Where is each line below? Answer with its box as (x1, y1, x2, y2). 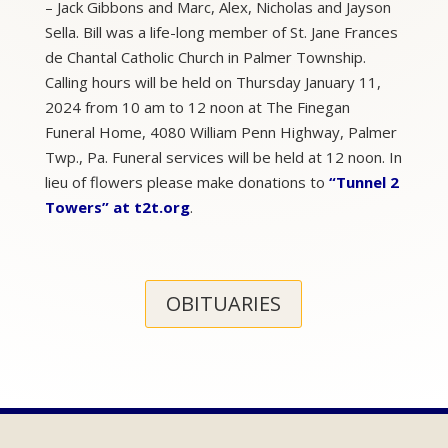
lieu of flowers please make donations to (44, 172, 329, 192)
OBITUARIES (166, 290, 282, 317)
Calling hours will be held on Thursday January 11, (44, 72, 381, 92)
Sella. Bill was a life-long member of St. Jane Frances (44, 22, 398, 42)
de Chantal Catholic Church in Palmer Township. (44, 47, 366, 67)
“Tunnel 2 (328, 172, 399, 192)
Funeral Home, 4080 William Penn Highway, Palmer (44, 122, 397, 142)
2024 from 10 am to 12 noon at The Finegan (44, 97, 350, 117)
